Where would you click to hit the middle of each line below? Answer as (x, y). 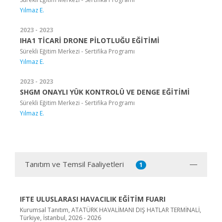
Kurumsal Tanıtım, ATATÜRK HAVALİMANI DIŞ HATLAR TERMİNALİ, (111, 210)
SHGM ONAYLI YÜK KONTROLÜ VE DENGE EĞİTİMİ (105, 92)
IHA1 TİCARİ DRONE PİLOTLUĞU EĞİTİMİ (90, 41)
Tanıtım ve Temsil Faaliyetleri (74, 164)
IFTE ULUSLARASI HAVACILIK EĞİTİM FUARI (93, 199)
